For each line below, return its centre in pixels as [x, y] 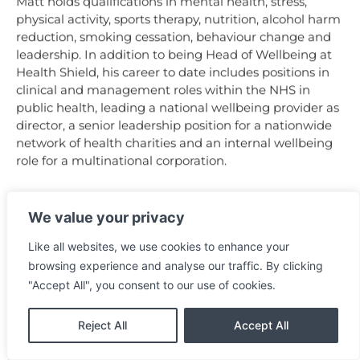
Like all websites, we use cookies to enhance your [159, 246]
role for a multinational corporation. [121, 161]
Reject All [103, 325]
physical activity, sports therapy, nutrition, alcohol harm [178, 19]
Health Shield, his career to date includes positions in [173, 72]
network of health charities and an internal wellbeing [174, 143]
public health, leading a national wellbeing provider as [178, 108]
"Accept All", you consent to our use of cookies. [152, 285]
